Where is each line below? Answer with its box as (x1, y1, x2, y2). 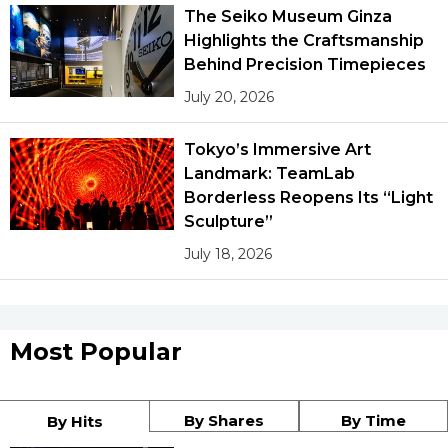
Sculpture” (184, 211, 274, 231)
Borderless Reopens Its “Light (184, 187, 433, 207)
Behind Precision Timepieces (184, 54, 426, 74)
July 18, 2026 (184, 244, 273, 263)
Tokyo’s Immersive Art (184, 139, 371, 159)
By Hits (46, 411, 103, 431)
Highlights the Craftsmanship (184, 30, 424, 50)
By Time (340, 410, 406, 430)
